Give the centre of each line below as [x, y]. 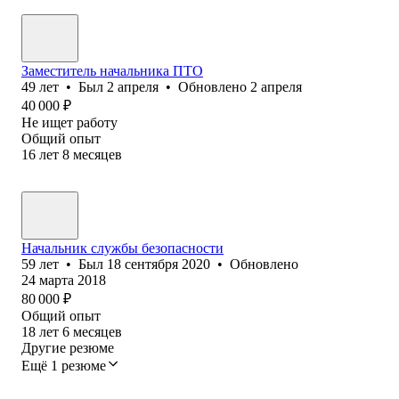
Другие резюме [68, 347]
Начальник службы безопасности [122, 248]
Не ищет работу [69, 122]
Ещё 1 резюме [64, 365]
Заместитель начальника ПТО [112, 70]
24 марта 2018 [64, 280]
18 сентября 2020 [159, 264]
